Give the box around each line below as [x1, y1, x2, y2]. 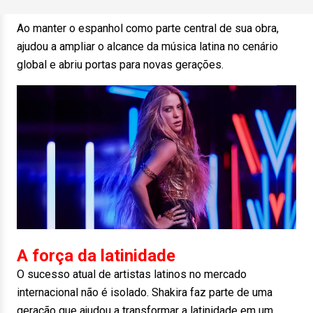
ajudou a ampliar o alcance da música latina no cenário [17, 40, 278, 53]
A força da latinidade [17, 246, 175, 266]
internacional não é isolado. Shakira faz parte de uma [17, 286, 272, 300]
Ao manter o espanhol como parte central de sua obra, [17, 22, 279, 35]
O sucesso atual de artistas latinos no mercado [17, 268, 247, 282]
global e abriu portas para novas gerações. [17, 58, 224, 71]
